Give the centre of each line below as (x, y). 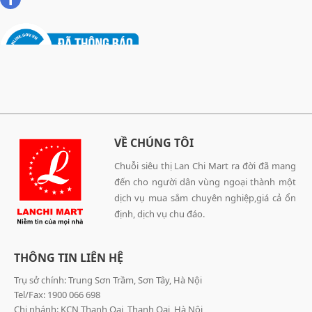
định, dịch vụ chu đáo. (159, 214)
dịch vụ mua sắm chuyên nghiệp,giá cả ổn (205, 198)
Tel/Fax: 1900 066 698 (57, 295)
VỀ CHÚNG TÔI (154, 143)
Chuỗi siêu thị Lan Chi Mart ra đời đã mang (205, 166)
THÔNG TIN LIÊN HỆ (69, 258)
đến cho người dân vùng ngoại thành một (205, 182)
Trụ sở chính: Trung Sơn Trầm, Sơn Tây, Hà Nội (108, 280)
